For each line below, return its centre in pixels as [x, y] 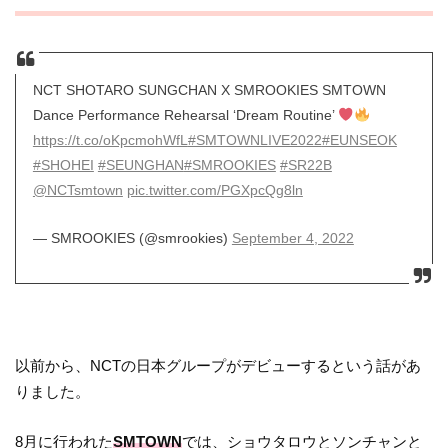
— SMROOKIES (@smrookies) [132, 238]
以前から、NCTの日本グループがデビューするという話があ [218, 366]
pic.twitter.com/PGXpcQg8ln [214, 190]
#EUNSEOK [359, 140]
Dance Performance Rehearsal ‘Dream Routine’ [185, 115]
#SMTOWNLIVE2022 [254, 140]
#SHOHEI [63, 165]
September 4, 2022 [292, 238]
